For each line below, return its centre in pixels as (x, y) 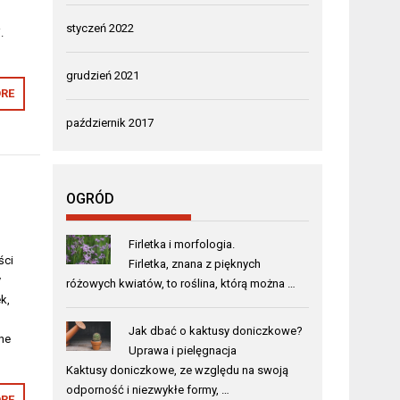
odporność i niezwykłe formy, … (148, 389)
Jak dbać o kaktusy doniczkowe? (215, 330)
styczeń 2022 (100, 28)
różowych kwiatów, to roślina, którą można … (181, 283)
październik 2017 (110, 122)
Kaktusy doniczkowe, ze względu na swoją (178, 370)
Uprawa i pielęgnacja (182, 350)
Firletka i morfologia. (181, 244)
